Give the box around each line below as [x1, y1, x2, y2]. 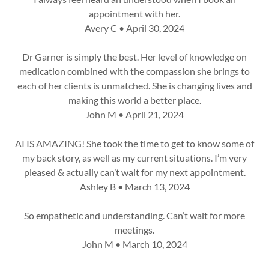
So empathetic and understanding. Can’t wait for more [24, 210, 245, 221]
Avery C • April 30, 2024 [85, 22, 184, 34]
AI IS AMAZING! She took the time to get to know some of [15, 138, 254, 149]
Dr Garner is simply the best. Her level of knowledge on [22, 51, 247, 62]
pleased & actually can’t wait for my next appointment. [23, 166, 246, 178]
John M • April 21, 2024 [85, 109, 184, 120]
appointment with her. [89, 8, 180, 19]
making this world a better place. [68, 94, 201, 106]
